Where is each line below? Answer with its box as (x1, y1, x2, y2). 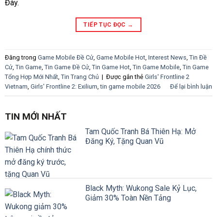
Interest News (148, 54, 186, 62)
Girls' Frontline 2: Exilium (31, 83, 97, 91)
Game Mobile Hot (96, 54, 145, 62)
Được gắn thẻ (106, 73, 145, 81)
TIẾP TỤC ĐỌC (83, 21, 128, 28)
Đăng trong (5, 54, 38, 62)
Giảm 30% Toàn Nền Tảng (85, 193, 171, 203)
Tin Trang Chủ (61, 73, 99, 81)
